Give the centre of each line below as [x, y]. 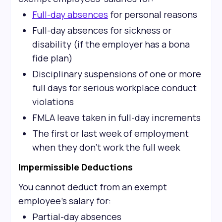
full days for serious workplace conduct [114, 88]
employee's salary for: [65, 201]
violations [53, 102]
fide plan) [53, 58]
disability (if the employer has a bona [111, 44]
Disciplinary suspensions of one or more [117, 74]
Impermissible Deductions [76, 167]
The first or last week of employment [111, 133]
